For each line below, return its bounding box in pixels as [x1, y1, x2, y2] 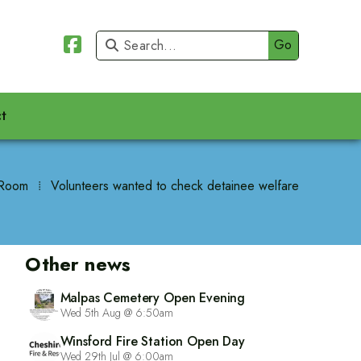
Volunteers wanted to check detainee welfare [50, 176, 299, 196]
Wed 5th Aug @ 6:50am [60, 304, 173, 321]
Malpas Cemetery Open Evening [60, 288, 246, 307]
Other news [25, 249, 131, 278]
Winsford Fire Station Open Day [60, 331, 245, 351]
